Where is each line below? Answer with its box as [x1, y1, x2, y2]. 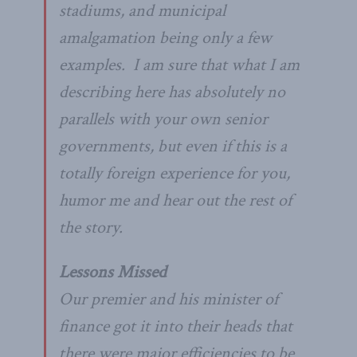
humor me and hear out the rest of [59, 188, 292, 212]
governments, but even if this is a [59, 134, 287, 158]
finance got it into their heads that [59, 314, 292, 338]
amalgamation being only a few [59, 25, 272, 49]
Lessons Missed [59, 260, 167, 284]
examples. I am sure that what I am [59, 53, 300, 76]
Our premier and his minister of [59, 287, 278, 311]
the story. [59, 215, 123, 239]
